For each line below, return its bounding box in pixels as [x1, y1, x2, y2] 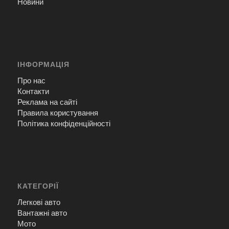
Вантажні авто [17, 208, 67, 217]
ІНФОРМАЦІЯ [17, 60, 70, 69]
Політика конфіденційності [17, 119, 110, 128]
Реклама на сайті [17, 97, 77, 106]
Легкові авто [17, 197, 60, 207]
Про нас [17, 76, 45, 85]
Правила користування [17, 108, 98, 117]
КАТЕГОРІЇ [17, 181, 59, 190]
